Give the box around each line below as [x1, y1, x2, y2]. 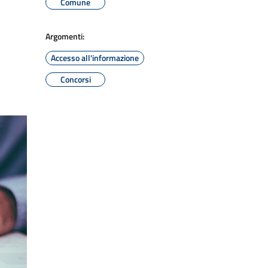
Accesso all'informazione [51, 51, 139, 64]
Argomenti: [45, 30, 84, 42]
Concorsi [60, 73, 91, 86]
